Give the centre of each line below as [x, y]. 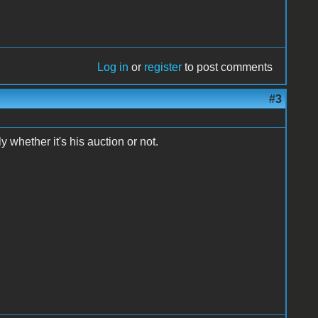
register [163, 67]
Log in [113, 67]
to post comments [227, 67]
